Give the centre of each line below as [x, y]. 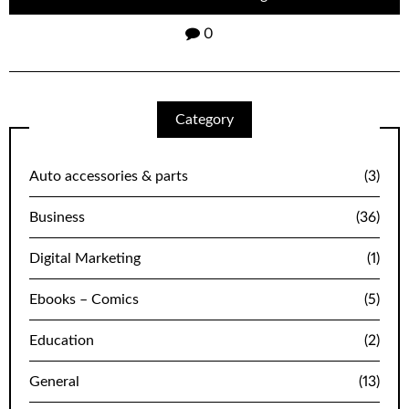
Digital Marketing [85, 259]
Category [204, 120]
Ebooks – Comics [84, 300]
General [54, 382]
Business [57, 218]
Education [62, 341]
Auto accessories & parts [109, 177]
